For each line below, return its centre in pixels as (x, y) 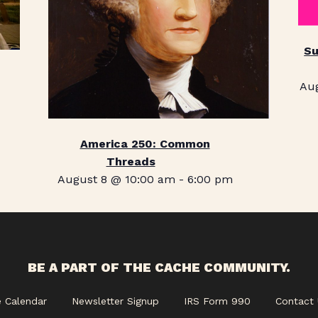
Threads (131, 161)
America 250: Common (145, 143)
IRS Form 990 (217, 301)
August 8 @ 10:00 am (116, 179)
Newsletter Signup (115, 301)
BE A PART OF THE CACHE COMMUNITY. (159, 267)
